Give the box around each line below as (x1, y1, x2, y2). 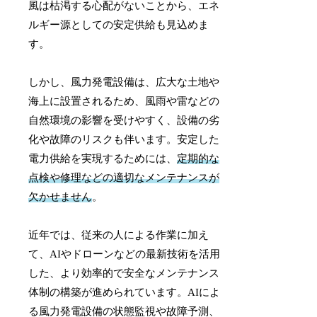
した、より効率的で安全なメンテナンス (28, 267, 220, 279)
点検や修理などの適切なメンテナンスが (28, 171, 220, 183)
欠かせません (28, 190, 93, 202)
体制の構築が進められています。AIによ (28, 286, 221, 298)
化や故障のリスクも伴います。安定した (28, 133, 220, 145)
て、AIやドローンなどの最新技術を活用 (28, 248, 221, 260)
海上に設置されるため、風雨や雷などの (28, 95, 220, 107)
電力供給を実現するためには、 (28, 152, 178, 164)
